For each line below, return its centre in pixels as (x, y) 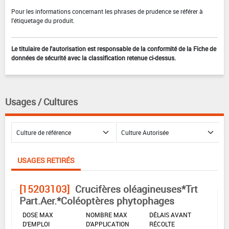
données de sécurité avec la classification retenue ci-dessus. (94, 58)
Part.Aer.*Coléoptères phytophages (97, 201)
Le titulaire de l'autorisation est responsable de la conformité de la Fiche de (114, 49)
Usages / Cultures (41, 102)
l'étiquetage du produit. (43, 21)
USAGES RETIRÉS (46, 161)
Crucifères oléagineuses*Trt (136, 189)
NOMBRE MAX (107, 215)
